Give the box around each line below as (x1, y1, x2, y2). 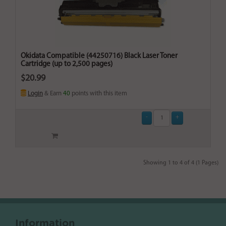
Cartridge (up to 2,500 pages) (21, 61, 112, 69)
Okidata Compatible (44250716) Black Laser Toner (21, 52, 178, 61)
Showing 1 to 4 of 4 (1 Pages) (143, 160, 218, 166)
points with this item (70, 90, 127, 97)
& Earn (43, 90, 63, 97)
